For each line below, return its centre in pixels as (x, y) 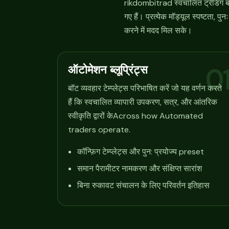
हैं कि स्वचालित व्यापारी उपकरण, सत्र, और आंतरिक (143, 102)
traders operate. (99, 130)
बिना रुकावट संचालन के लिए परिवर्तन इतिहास (143, 186)
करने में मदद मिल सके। (158, 30)
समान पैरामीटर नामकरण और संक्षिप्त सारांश (140, 169)
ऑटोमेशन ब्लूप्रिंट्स (108, 69)
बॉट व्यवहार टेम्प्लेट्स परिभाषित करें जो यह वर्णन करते (145, 88)
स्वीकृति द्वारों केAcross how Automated (135, 116)
